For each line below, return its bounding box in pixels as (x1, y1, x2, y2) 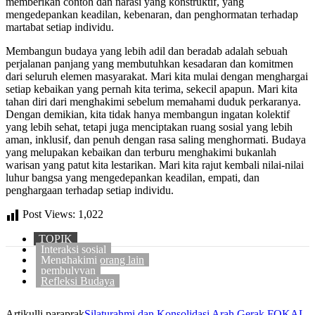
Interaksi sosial (41, 243, 106, 255)
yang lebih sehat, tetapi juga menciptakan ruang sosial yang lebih (6, 120, 292, 133)
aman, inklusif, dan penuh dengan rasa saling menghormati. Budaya (6, 133, 306, 146)
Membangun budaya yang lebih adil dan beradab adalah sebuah (6, 44, 288, 57)
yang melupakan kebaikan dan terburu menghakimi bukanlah (6, 146, 276, 158)
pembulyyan (41, 264, 96, 276)
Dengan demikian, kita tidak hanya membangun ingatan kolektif (6, 108, 290, 120)
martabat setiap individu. (6, 20, 114, 33)
